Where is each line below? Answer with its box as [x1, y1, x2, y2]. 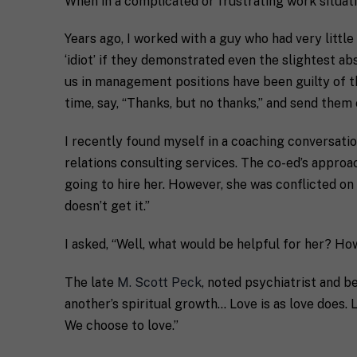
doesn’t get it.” [64, 198, 150, 214]
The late [64, 275, 117, 291]
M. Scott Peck [116, 275, 202, 291]
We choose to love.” [64, 318, 178, 334]
